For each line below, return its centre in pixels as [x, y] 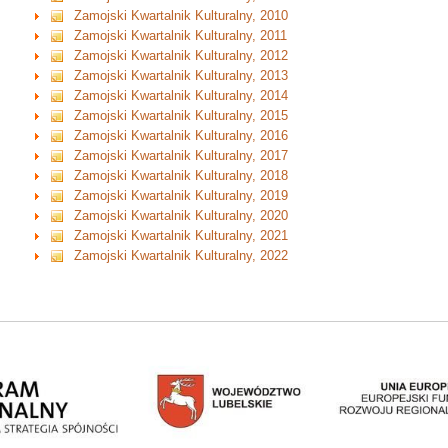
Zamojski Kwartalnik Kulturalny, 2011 [181, 36]
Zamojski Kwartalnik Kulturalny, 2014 [181, 96]
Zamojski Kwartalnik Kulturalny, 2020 [181, 216]
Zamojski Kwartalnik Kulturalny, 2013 [181, 76]
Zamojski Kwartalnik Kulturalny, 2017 [181, 156]
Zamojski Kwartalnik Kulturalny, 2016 [181, 136]
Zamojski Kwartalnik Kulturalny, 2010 [181, 16]
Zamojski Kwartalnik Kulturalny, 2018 [181, 176]
